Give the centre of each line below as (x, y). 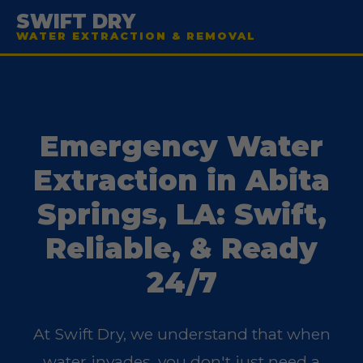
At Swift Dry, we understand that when (181, 334)
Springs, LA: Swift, (181, 214)
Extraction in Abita (181, 180)
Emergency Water (181, 146)
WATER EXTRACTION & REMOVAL (136, 36)
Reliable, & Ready (181, 248)
